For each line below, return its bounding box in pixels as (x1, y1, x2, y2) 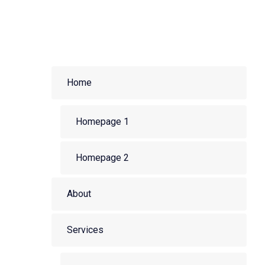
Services (67, 224, 104, 235)
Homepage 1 (76, 116, 129, 127)
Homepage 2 (76, 152, 129, 163)
